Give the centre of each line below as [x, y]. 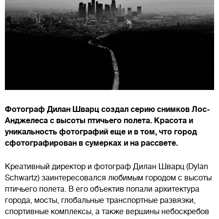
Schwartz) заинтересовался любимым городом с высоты [108, 178]
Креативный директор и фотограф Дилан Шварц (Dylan [107, 167]
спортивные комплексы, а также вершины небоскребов [107, 212]
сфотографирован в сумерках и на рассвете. [91, 143]
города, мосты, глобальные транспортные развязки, [100, 201]
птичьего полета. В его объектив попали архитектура [102, 189]
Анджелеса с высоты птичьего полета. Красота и [99, 121]
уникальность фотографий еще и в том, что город [101, 132]
